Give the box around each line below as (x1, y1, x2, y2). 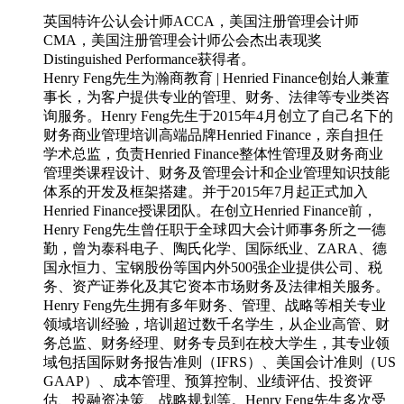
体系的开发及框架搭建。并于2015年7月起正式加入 (43, 184, 368, 200)
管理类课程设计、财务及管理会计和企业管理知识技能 (43, 165, 390, 181)
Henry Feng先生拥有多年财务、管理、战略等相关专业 (43, 298, 386, 314)
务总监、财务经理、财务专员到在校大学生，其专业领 (43, 335, 390, 352)
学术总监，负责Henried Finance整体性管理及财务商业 (43, 146, 383, 162)
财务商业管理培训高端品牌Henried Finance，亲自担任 (43, 127, 383, 143)
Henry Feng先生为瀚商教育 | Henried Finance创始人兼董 (43, 70, 390, 87)
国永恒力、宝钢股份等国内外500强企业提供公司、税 (43, 260, 382, 276)
